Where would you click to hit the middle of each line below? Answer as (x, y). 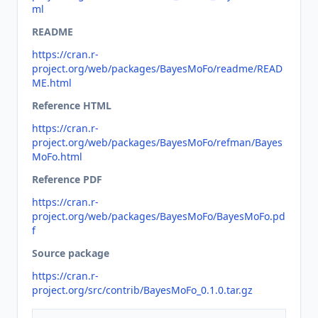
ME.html (52, 83)
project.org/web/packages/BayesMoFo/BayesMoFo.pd (159, 216)
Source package (71, 253)
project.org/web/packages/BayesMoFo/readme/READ (157, 68)
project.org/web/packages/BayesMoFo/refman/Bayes (157, 142)
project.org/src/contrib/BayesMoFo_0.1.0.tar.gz (142, 290)
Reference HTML (72, 105)
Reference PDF (67, 179)
